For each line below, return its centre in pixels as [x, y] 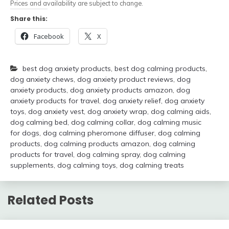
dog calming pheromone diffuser [99, 133]
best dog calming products [160, 69]
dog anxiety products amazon [121, 90]
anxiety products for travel [55, 101]
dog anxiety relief [132, 101]
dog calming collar [102, 122]
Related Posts [51, 200]
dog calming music [169, 122]
